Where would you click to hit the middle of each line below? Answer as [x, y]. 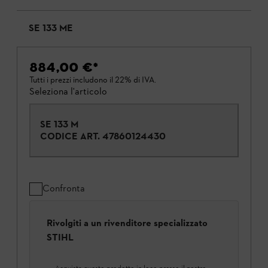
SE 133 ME [51, 28]
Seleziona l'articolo [68, 91]
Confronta [64, 188]
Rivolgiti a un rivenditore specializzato [127, 223]
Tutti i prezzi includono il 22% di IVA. [93, 80]
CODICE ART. [70, 136]
